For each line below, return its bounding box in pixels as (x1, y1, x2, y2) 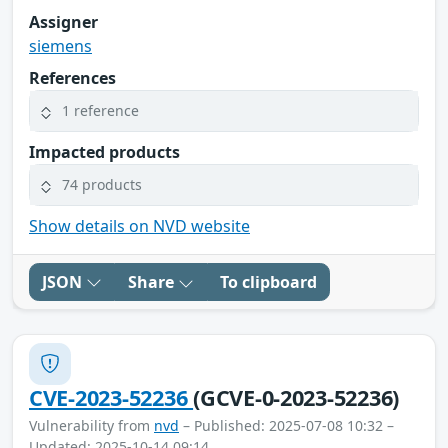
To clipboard (220, 270, 317, 293)
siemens (29, 34, 92, 57)
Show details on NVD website (29, 214, 250, 237)
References (29, 66, 116, 89)
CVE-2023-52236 (29, 382, 194, 412)
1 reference (62, 101, 139, 121)
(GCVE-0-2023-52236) (193, 382, 400, 412)
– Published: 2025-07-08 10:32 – (179, 415, 394, 435)
